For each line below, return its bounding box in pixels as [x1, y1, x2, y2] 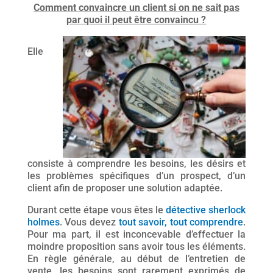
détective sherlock [166, 204, 246, 216]
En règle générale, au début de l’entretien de [27, 253, 246, 264]
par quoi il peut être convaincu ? [66, 14, 207, 26]
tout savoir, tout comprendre [118, 216, 244, 228]
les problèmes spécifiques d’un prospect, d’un [27, 170, 246, 182]
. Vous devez [59, 216, 119, 228]
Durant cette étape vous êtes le [27, 204, 166, 216]
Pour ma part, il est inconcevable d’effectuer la [27, 229, 246, 240]
